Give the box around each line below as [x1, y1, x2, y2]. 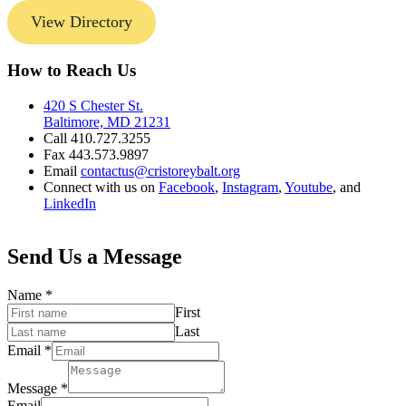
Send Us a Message [7, 244, 182, 268]
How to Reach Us [7, 61, 136, 81]
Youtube [285, 179, 333, 196]
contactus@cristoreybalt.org [81, 163, 240, 179]
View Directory [30, 12, 132, 31]
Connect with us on [43, 179, 159, 196]
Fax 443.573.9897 [43, 147, 149, 163]
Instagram [222, 179, 278, 196]
